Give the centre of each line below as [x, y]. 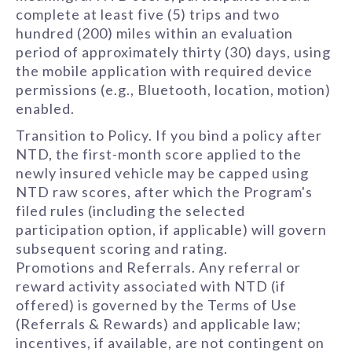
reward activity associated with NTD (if [151, 286]
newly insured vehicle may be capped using [162, 173]
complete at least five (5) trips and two [148, 14]
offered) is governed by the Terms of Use [156, 305]
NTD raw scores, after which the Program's [164, 192]
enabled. [45, 108]
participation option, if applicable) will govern [171, 229]
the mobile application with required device [164, 71]
